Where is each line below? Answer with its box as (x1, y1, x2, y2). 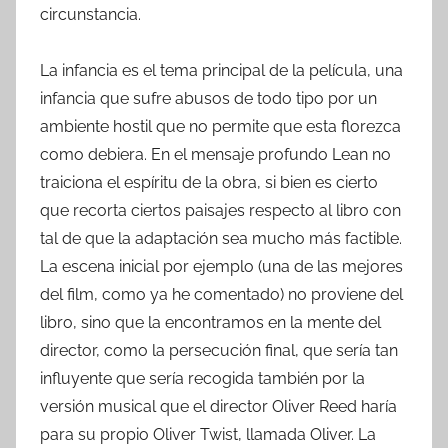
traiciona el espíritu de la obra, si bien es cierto (40, 173, 378, 193)
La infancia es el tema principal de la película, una (40, 61, 403, 81)
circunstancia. (40, 5, 141, 25)
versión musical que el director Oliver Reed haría (40, 397, 397, 417)
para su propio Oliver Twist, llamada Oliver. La (40, 425, 376, 445)
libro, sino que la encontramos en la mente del (40, 313, 381, 333)
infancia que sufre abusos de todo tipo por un (40, 89, 377, 109)
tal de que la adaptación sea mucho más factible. (40, 229, 402, 249)
